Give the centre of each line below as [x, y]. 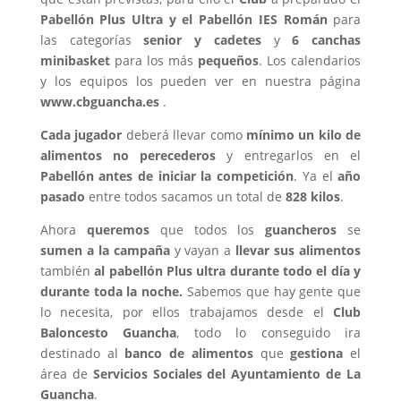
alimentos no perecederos [128, 155]
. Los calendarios [310, 60]
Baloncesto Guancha [108, 333]
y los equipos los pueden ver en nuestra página [200, 81]
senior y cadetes [202, 40]
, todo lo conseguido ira [269, 333]
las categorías [92, 40]
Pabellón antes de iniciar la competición [167, 176]
